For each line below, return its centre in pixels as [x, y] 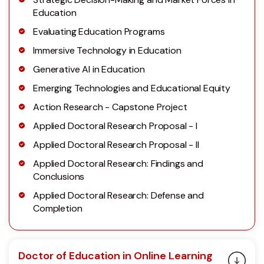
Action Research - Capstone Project [110, 107]
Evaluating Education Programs [99, 31]
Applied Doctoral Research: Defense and [118, 195]
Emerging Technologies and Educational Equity [132, 88]
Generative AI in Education [89, 69]
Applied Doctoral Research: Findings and [118, 163]
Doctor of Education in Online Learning [115, 255]
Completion [58, 208]
